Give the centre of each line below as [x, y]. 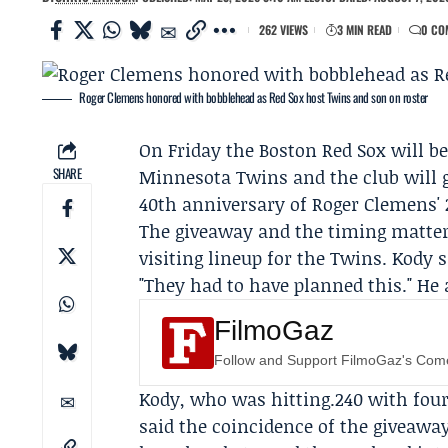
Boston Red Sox [323, 150]
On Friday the [199, 150]
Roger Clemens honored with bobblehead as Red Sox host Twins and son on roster [253, 97]
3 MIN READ [364, 29]
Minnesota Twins [214, 177]
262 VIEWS [283, 29]
